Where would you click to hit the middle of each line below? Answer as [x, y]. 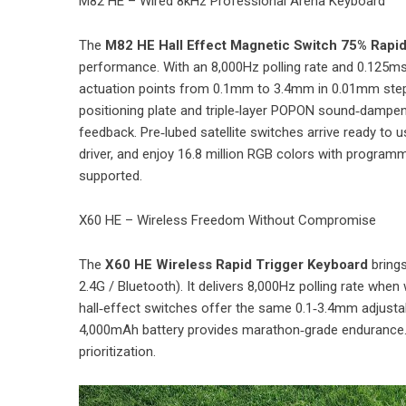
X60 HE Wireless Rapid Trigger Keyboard [237, 265]
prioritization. [117, 352]
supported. [111, 176]
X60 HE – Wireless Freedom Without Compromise [227, 221]
